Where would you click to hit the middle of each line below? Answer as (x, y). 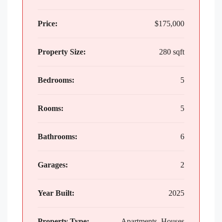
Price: (48, 23)
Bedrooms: (56, 80)
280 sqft (172, 52)
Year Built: (56, 193)
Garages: (53, 165)
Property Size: (62, 52)
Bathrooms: (57, 136)
